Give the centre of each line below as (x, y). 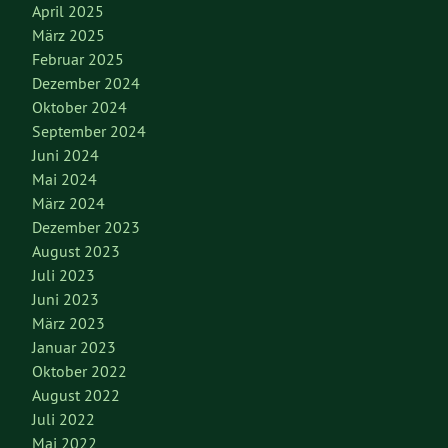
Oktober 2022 (79, 371)
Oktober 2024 (79, 107)
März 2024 (68, 203)
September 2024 (89, 131)
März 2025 (68, 35)
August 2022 (76, 395)
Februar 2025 (78, 59)
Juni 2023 (65, 299)
